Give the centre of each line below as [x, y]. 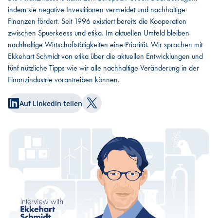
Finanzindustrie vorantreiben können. [64, 80]
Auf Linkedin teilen [51, 103]
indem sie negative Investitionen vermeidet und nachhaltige [97, 9]
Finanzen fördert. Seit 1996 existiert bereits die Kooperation [97, 21]
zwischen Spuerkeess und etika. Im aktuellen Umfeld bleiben [99, 33]
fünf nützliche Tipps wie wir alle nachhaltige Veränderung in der [103, 68]
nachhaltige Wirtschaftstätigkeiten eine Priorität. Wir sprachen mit [105, 45]
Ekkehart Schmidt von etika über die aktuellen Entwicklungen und [105, 56]
